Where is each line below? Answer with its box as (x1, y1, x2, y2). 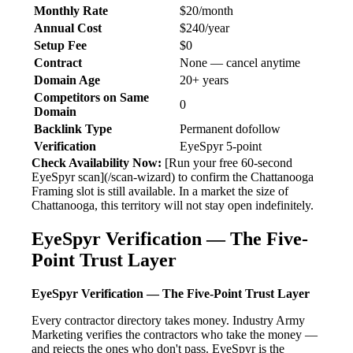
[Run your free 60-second (162, 156, 292, 170)
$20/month (180, 4, 233, 18)
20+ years (180, 73, 229, 87)
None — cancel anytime (180, 56, 300, 70)
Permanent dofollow (180, 122, 281, 136)
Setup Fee (34, 39, 87, 53)
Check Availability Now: (32, 156, 162, 170)
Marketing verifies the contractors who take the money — (32, 328, 318, 342)
